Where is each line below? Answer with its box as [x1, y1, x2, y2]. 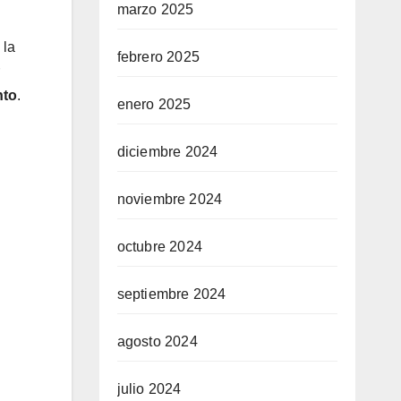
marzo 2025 [116, 2, 194, 17]
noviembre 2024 [116, 192, 223, 207]
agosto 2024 [116, 334, 198, 349]
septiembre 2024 [116, 286, 226, 302]
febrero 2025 [116, 49, 200, 64]
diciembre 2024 [116, 144, 218, 159]
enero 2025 [116, 97, 192, 112]
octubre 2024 [116, 239, 202, 254]
